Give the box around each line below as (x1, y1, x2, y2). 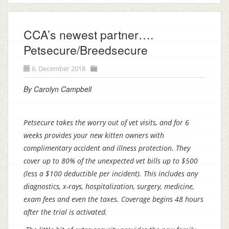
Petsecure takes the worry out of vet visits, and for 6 (24, 118, 189, 127)
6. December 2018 (32, 64, 85, 73)
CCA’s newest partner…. (24, 26, 153, 43)
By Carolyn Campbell (24, 84, 91, 94)
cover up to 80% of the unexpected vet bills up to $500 (24, 156, 198, 166)
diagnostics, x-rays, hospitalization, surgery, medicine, (24, 181, 194, 191)
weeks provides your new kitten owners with (24, 130, 164, 140)
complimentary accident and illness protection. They (24, 143, 190, 153)
